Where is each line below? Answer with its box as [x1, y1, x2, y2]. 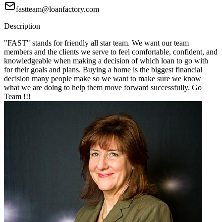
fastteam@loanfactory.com [16, 5, 99, 14]
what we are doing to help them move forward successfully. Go [4, 83, 202, 92]
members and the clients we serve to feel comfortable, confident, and [4, 48, 218, 56]
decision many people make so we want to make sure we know [4, 74, 201, 83]
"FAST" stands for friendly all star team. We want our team [4, 39, 189, 48]
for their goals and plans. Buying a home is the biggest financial [4, 65, 202, 74]
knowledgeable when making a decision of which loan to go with [4, 56, 208, 65]
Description [4, 22, 40, 31]
